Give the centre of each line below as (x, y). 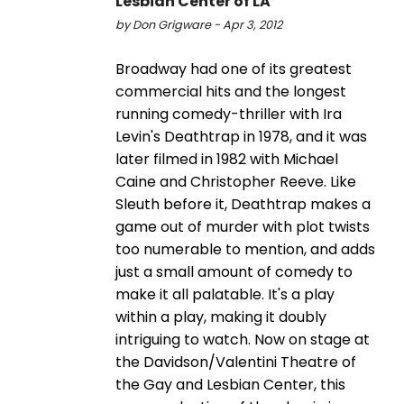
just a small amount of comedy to (234, 271)
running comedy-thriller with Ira (229, 114)
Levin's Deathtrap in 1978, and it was (241, 136)
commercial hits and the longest (231, 91)
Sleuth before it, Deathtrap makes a (243, 204)
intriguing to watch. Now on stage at (243, 339)
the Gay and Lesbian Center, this (230, 384)
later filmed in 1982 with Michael (227, 159)
